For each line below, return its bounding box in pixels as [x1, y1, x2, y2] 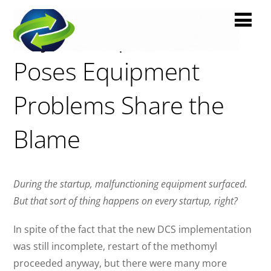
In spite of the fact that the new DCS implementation [13, 223, 252, 237]
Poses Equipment [13, 54, 200, 88]
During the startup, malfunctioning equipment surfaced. [13, 177, 248, 191]
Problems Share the [13, 88, 224, 122]
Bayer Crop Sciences [13, 21, 230, 54]
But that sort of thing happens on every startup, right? [13, 194, 238, 208]
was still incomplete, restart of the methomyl [13, 240, 218, 253]
